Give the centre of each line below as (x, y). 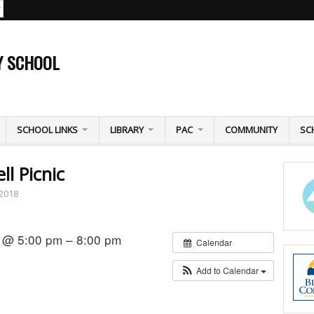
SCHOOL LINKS (47, 129)
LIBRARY (127, 129)
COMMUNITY (252, 129)
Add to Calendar (229, 271)
